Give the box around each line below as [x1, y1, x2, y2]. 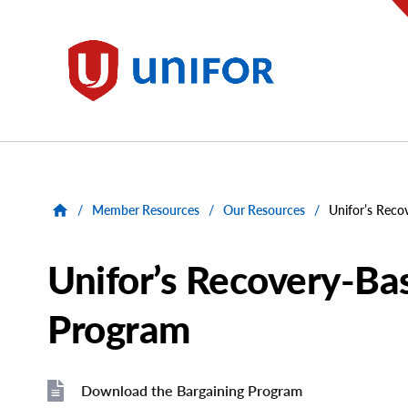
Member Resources [92, 202, 199, 219]
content [11, 21, 68, 41]
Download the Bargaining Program [81, 381, 302, 399]
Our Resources [223, 202, 305, 219]
